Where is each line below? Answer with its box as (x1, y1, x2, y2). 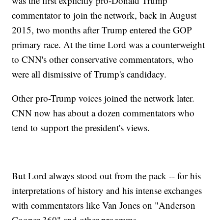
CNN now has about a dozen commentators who (12, 107, 195, 119)
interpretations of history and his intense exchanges (12, 184, 202, 197)
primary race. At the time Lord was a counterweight (12, 38, 205, 51)
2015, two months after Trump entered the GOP (12, 24, 192, 36)
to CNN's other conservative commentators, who (12, 53, 194, 66)
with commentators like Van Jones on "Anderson (12, 199, 196, 212)
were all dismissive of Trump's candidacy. (12, 68, 167, 81)
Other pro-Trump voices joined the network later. (12, 92, 195, 105)
